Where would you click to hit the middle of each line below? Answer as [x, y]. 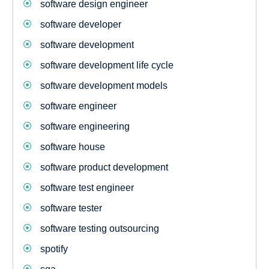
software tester [71, 208]
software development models [104, 86]
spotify [54, 249]
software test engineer [87, 188]
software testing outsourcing [99, 228]
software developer [80, 24]
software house [72, 147]
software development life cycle [107, 65]
